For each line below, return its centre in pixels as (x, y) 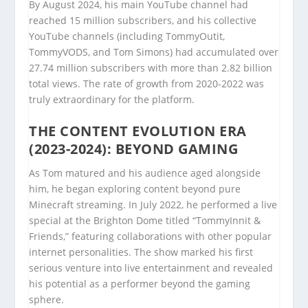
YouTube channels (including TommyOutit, (127, 36)
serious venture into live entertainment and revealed (151, 268)
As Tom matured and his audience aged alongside (145, 173)
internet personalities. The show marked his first (141, 252)
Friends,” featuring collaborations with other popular (151, 236)
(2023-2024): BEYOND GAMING (134, 149)
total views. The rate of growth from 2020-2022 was (147, 84)
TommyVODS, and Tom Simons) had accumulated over (154, 52)
